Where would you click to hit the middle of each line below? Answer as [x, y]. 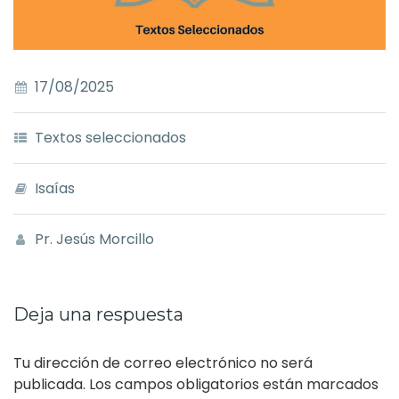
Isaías [55, 188]
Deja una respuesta [98, 314]
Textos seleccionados [110, 137]
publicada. [49, 384]
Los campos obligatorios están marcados [234, 384]
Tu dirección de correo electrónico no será [163, 362]
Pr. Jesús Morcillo [94, 239]
